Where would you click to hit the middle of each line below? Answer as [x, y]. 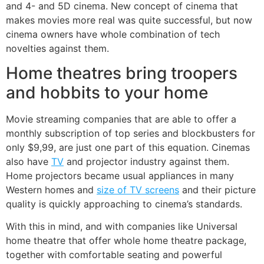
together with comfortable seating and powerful [114, 255]
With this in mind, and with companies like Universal [122, 227]
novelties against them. [57, 48]
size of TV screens [138, 189]
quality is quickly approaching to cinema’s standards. [124, 204]
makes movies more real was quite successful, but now [129, 20]
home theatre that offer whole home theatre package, [126, 241]
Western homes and [51, 189]
